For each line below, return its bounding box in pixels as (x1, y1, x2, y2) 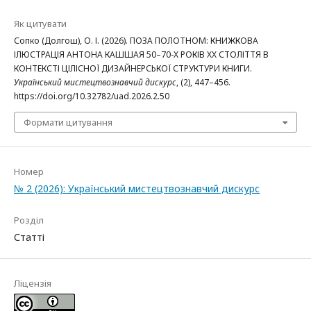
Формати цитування (24, 115, 112, 128)
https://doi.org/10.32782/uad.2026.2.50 (14, 90, 169, 102)
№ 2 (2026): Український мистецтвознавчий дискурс (14, 181, 260, 195)
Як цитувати (14, 17, 67, 30)
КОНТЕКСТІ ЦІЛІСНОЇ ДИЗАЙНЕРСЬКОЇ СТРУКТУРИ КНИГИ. (14, 62, 252, 74)
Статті (14, 230, 44, 244)
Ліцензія (14, 276, 51, 289)
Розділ (14, 213, 44, 226)
